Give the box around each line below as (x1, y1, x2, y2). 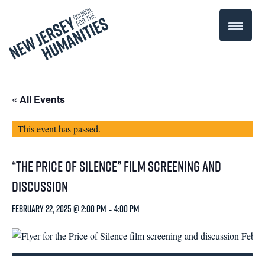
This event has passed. (18, 122, 101, 135)
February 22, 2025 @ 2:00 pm (12, 202, 106, 215)
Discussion (12, 176, 68, 196)
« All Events (12, 92, 65, 106)
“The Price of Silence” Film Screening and (12, 156, 221, 176)
